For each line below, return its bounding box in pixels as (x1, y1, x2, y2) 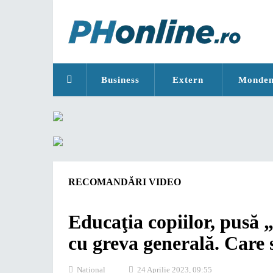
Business (101, 75, 140, 85)
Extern (172, 75, 204, 85)
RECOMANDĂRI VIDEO (68, 177, 181, 187)
